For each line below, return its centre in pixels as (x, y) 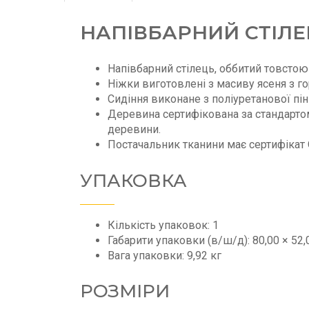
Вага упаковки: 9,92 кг (165, 255)
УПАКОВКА (133, 180)
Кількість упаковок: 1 (163, 225)
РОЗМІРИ (125, 291)
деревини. (134, 129)
